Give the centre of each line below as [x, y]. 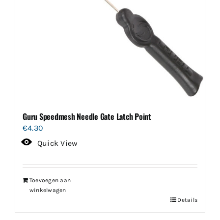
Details [187, 200]
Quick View [58, 143]
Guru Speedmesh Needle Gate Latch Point [87, 116]
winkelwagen [48, 190]
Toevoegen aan [50, 180]
